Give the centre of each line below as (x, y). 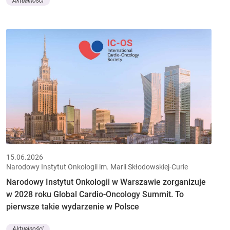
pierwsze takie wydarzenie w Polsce (73, 206)
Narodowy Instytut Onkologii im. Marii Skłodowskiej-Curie (97, 167)
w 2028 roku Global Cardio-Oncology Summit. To (95, 194)
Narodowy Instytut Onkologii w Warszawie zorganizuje (106, 182)
